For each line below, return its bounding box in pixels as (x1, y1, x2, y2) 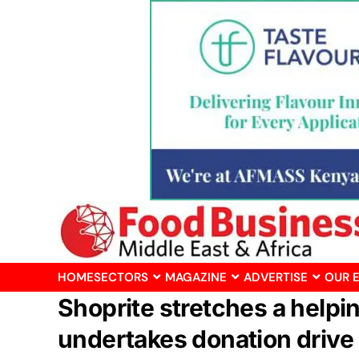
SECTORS (94, 269, 148, 285)
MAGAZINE (165, 269, 227, 285)
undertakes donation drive (58, 325, 353, 353)
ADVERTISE (244, 269, 308, 285)
